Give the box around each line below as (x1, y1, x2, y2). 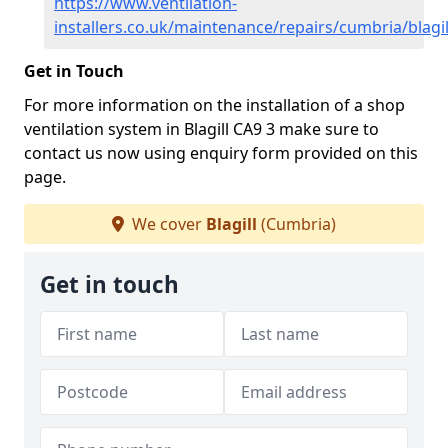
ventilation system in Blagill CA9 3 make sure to (24, 118, 379, 140)
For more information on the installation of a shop (24, 94, 405, 116)
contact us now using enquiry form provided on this (24, 142, 418, 164)
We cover (128, 213, 206, 235)
